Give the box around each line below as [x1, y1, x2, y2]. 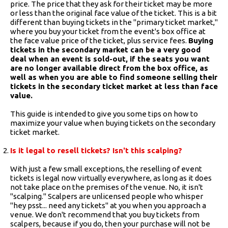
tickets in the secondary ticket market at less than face [10, 81, 218, 91]
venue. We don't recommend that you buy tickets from [10, 210, 199, 219]
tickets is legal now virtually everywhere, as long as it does [10, 173, 212, 182]
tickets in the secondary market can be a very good [10, 45, 201, 54]
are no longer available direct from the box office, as [10, 63, 208, 72]
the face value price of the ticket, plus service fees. [10, 36, 188, 45]
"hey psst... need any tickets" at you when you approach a [10, 201, 206, 210]
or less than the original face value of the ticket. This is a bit [10, 8, 217, 17]
